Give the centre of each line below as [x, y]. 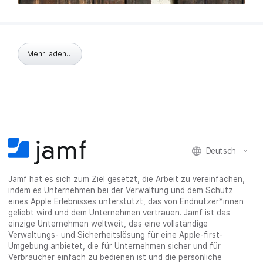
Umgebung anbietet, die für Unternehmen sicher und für [115, 246]
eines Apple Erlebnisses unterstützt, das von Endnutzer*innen [126, 202]
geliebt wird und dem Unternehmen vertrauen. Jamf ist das [119, 213]
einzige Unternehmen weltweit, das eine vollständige [108, 224]
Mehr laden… [50, 53]
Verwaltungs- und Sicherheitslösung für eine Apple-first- [116, 235]
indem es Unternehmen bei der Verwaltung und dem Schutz [121, 190]
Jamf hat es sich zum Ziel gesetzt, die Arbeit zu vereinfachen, [127, 179]
